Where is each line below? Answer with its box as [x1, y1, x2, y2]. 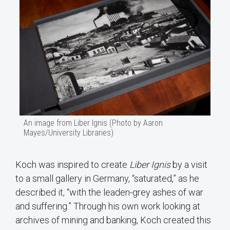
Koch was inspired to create [15, 159, 127, 170]
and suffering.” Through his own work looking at [15, 201, 200, 212]
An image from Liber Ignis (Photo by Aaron [24, 118, 163, 128]
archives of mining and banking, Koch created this [15, 215, 211, 226]
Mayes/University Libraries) [24, 127, 113, 138]
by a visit [170, 159, 207, 170]
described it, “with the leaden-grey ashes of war [15, 187, 203, 198]
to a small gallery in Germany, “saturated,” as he [15, 173, 199, 184]
